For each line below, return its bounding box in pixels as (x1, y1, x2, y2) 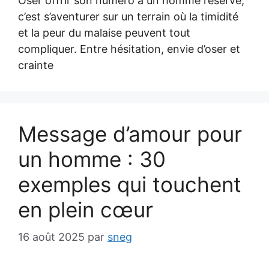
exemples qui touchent (18, 172, 241, 197)
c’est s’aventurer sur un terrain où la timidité (18, 10, 238, 23)
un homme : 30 (18, 147, 166, 172)
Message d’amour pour (18, 121, 242, 147)
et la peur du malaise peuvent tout (18, 26, 190, 39)
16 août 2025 (18, 231, 85, 243)
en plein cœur (18, 197, 153, 222)
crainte (18, 59, 53, 71)
